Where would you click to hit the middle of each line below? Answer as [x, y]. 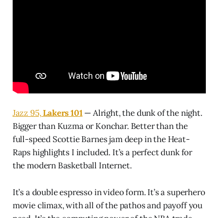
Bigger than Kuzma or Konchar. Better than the [100, 126]
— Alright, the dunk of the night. [142, 113]
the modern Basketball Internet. [72, 166]
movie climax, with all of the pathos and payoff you [108, 206]
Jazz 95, [28, 113]
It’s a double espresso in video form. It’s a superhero [109, 192]
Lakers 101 [63, 113]
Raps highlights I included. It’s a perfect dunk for [102, 153]
